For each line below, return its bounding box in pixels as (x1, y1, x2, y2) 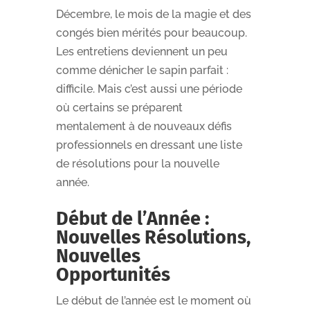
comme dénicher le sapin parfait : (55, 63, 228, 77)
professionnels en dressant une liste (55, 138, 242, 152)
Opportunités (55, 263, 170, 286)
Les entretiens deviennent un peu (55, 44, 228, 58)
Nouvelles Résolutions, (55, 226, 250, 248)
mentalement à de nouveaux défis (55, 119, 232, 133)
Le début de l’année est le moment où (55, 293, 251, 307)
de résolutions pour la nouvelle (55, 156, 219, 170)
